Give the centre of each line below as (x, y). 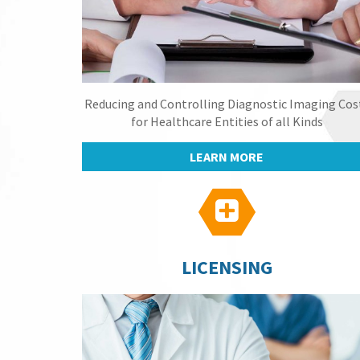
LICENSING (227, 268)
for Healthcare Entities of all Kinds (227, 121)
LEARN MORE (227, 156)
